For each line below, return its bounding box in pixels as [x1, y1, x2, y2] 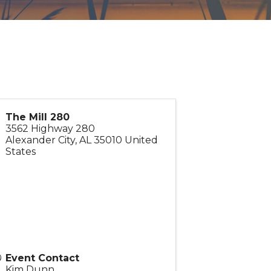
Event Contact [5, 252, 79, 264]
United [124, 134, 158, 146]
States [5, 146, 36, 158]
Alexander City [5, 134, 75, 146]
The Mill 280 [5, 111, 70, 123]
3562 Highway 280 [5, 123, 95, 135]
